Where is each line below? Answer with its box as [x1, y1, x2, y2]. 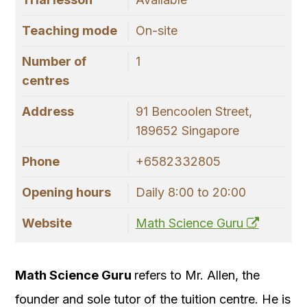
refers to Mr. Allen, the [134, 268, 260, 283]
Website [22, 216, 72, 231]
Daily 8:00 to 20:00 [135, 185, 246, 200]
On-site [135, 23, 177, 38]
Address [22, 104, 74, 119]
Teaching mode [22, 23, 117, 38]
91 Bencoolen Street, [135, 104, 252, 119]
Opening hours [22, 185, 111, 200]
